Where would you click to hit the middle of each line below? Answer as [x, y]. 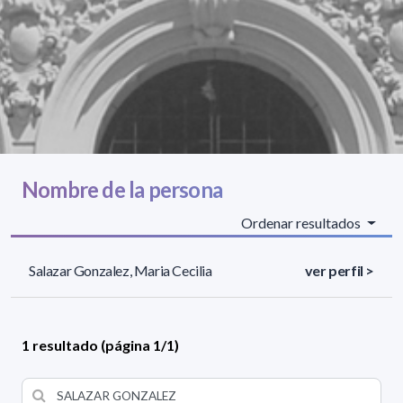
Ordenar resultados [303, 223]
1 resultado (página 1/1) [100, 345]
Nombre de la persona [122, 190]
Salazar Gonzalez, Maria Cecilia [121, 271]
